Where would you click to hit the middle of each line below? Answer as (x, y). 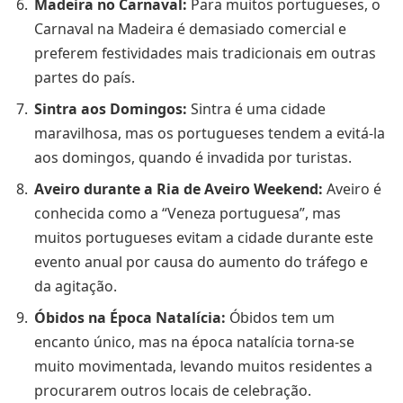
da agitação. (76, 287)
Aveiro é (352, 189)
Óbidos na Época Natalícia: (130, 318)
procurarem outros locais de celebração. (173, 391)
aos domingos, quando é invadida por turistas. (193, 158)
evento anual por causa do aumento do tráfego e (201, 262)
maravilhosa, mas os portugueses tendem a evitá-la (210, 134)
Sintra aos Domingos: (111, 109)
